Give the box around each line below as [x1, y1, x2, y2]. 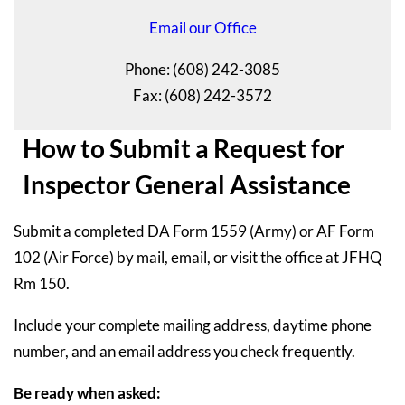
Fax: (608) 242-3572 [133, 86, 272, 106]
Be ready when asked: [14, 383, 161, 403]
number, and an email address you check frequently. [14, 342, 355, 362]
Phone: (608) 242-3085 [125, 60, 280, 80]
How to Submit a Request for [23, 133, 344, 165]
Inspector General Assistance [23, 169, 351, 201]
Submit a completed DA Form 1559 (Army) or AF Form [14, 221, 374, 241]
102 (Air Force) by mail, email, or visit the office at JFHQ [14, 248, 382, 268]
